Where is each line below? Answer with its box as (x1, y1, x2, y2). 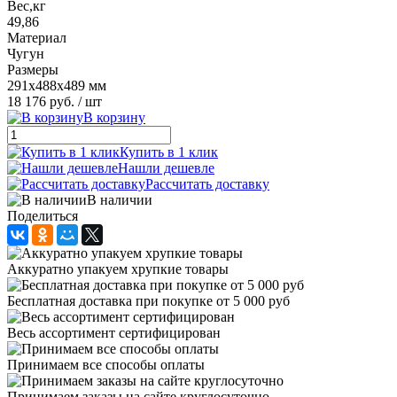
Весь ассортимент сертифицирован (7, 324, 221, 340)
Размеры (7, 61, 58, 77)
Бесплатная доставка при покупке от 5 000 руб (7, 292, 290, 308)
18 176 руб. (7, 93, 74, 109)
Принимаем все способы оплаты (7, 356, 205, 372)
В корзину (83, 109, 145, 125)
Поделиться (7, 207, 78, 223)
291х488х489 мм (7, 77, 106, 93)
